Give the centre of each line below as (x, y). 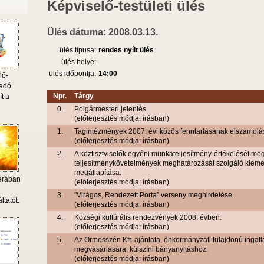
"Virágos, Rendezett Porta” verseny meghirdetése (153, 195)
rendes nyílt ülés (126, 50)
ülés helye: (79, 62)
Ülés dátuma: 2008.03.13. (103, 32)
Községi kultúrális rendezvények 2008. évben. (148, 218)
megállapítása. (98, 173)
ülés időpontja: (72, 74)
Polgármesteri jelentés (110, 109)
